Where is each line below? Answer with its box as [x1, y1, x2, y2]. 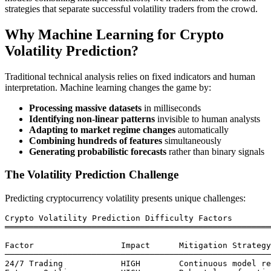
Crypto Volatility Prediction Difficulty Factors [5, 214, 232, 223]
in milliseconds [142, 102, 201, 113]
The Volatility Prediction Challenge [5, 168, 178, 181]
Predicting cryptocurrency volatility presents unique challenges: [5, 193, 246, 203]
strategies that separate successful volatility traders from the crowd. [5, 3, 258, 14]
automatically [175, 124, 229, 135]
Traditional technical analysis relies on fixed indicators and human [5, 71, 255, 82]
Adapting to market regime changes [29, 124, 175, 135]
